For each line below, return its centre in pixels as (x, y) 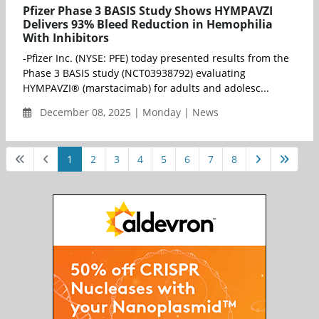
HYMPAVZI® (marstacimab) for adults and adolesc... (146, 88)
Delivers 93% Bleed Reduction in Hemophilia (148, 24)
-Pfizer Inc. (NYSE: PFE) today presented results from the (156, 58)
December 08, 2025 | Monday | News (128, 112)
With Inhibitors (66, 37)
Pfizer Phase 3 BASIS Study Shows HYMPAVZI (148, 10)
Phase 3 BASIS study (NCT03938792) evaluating (134, 73)
